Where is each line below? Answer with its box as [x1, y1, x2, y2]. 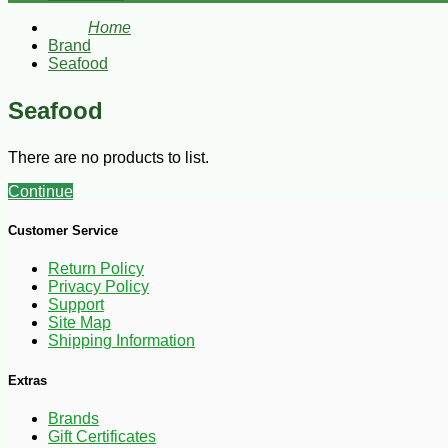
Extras [8, 372, 47, 388]
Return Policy [48, 260, 144, 278]
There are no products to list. [8, 149, 209, 166]
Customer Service [8, 223, 118, 239]
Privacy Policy [48, 278, 149, 296]
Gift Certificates [48, 427, 156, 445]
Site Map [48, 314, 111, 332]
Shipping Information [48, 332, 195, 350]
